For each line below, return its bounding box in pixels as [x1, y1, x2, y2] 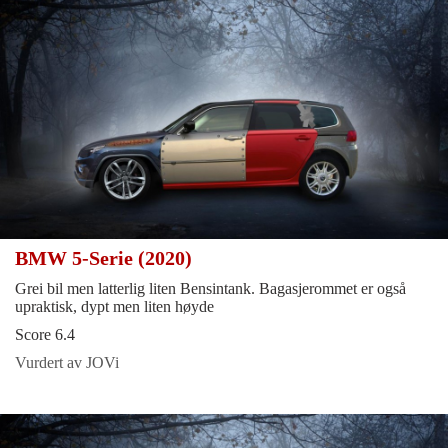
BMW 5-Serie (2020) [15, 247, 197, 270]
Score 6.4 [15, 326, 75, 344]
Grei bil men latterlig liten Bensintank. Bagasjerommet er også [15, 280, 406, 298]
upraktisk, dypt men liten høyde [15, 298, 214, 316]
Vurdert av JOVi [15, 354, 119, 372]
